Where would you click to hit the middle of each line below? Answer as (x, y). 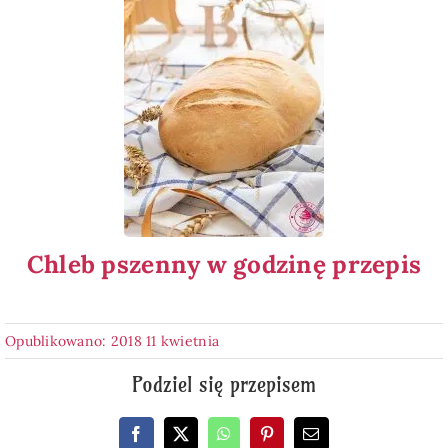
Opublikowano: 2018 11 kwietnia (112, 340)
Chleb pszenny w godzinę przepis (224, 264)
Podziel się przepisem (224, 384)
